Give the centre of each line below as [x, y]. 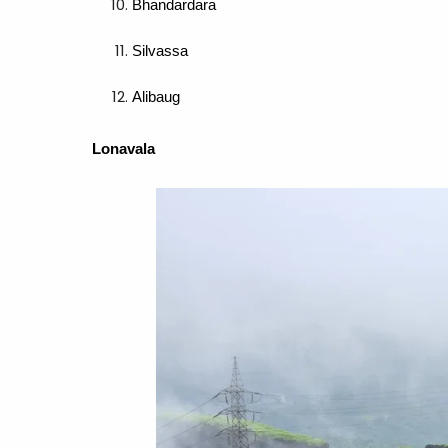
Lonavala [123, 148]
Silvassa [160, 50]
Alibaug [156, 96]
